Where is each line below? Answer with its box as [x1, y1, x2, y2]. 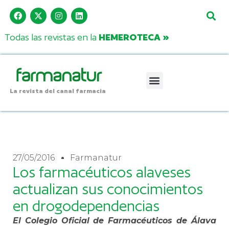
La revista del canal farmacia [9, 86, 106, 95]
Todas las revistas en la [4, 32, 99, 43]
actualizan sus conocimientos [13, 180, 203, 198]
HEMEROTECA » [98, 32, 169, 43]
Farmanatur [70, 152, 122, 163]
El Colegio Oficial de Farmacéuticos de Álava [13, 215, 216, 225]
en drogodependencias [13, 197, 159, 215]
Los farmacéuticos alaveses [13, 163, 191, 181]
